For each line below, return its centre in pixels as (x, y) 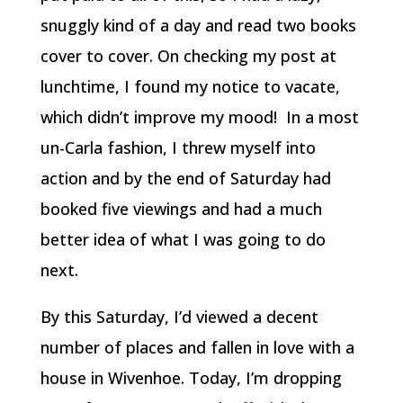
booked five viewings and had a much (181, 208)
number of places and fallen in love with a (197, 347)
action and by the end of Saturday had (185, 178)
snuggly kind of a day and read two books (198, 25)
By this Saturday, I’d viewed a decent (179, 316)
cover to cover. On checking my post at (188, 55)
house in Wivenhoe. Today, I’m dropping (191, 377)
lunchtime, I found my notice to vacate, (190, 86)
